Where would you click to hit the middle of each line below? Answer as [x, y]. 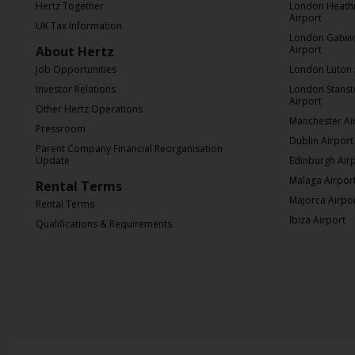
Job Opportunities [76, 69]
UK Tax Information [79, 26]
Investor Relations [76, 89]
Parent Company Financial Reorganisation [129, 149]
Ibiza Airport [317, 220]
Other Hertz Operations [89, 109]
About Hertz [75, 52]
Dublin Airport [321, 141]
